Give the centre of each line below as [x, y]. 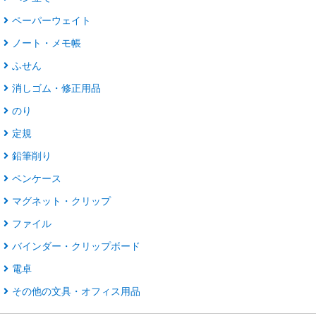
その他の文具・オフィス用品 [76, 291]
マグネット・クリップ [61, 200]
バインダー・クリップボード [76, 245]
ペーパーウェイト [51, 20]
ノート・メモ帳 [47, 42]
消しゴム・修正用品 [56, 87]
